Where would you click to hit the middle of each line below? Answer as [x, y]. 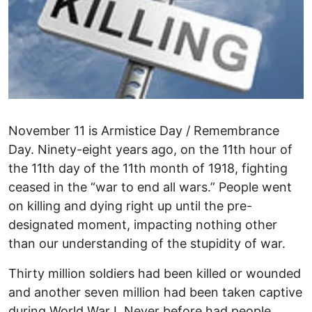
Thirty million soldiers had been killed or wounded [155, 274]
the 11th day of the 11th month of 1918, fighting [148, 169]
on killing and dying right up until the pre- [130, 206]
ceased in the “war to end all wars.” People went [150, 187]
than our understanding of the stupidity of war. [147, 244]
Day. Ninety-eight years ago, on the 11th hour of [150, 150]
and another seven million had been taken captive [155, 292]
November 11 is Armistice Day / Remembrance [144, 131]
